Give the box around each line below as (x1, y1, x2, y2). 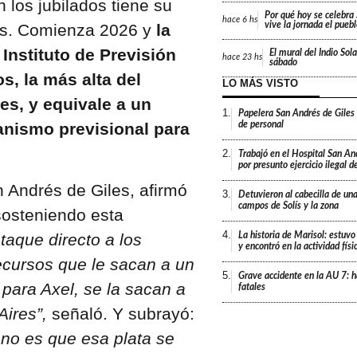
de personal (237, 119, 284, 129)
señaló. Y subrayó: (46, 304, 194, 323)
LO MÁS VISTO (222, 76, 298, 89)
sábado (269, 57, 297, 67)
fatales (237, 281, 265, 292)
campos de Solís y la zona (237, 200, 339, 210)
